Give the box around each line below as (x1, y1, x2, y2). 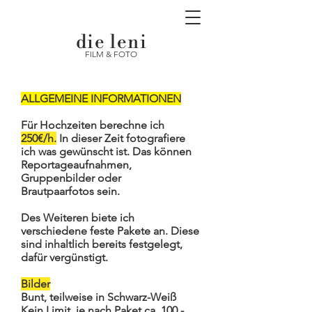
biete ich (88, 211, 134, 224)
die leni (76, 31, 147, 54)
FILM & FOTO (85, 49, 137, 59)
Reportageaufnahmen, (21, 158, 132, 171)
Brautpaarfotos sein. (21, 185, 123, 198)
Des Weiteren (21, 211, 88, 224)
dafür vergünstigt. (21, 251, 108, 264)
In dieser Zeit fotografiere (56, 132, 185, 145)
